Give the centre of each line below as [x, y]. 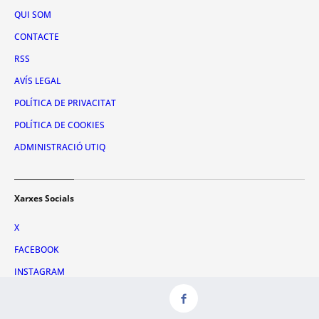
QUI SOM [33, 14]
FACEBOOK [37, 249]
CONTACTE [37, 36]
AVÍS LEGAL [37, 80]
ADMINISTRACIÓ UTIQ [60, 147]
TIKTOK [30, 293]
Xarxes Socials [44, 198]
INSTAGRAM [40, 271]
